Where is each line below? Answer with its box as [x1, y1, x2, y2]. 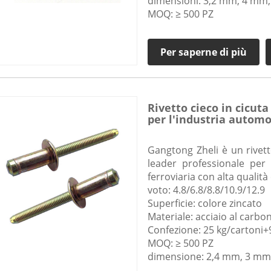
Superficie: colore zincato [147, 197, 262, 211]
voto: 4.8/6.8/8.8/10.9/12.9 [147, 183, 265, 197]
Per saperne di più [160, 45, 247, 59]
